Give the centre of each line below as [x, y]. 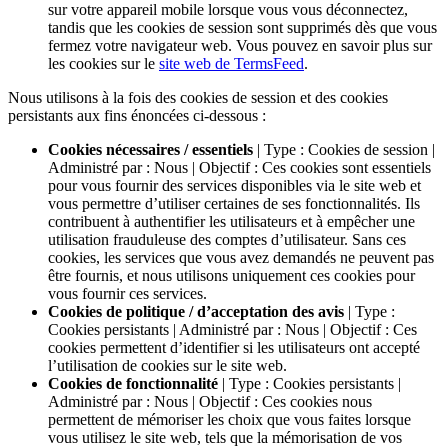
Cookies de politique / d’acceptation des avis [196, 311]
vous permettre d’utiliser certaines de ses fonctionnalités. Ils [234, 203]
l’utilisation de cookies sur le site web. [167, 365]
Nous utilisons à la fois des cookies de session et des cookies [198, 97]
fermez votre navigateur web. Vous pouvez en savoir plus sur [240, 45]
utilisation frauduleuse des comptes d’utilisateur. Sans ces [227, 239]
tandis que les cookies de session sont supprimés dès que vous [242, 27]
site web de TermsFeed [231, 63]
